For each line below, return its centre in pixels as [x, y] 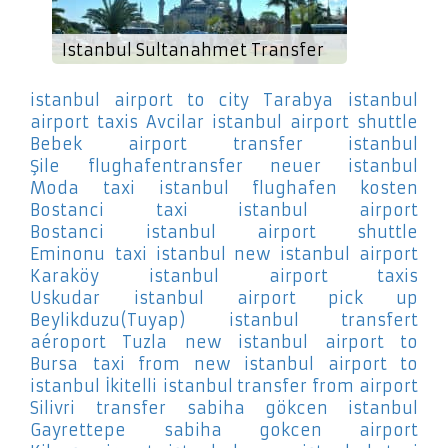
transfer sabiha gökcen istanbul [257, 407]
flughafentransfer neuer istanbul [253, 165]
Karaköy [64, 275]
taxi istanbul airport [287, 209]
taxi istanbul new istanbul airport [266, 253]
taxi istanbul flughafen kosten [260, 187]
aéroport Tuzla [99, 341]
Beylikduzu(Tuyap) [108, 319]
